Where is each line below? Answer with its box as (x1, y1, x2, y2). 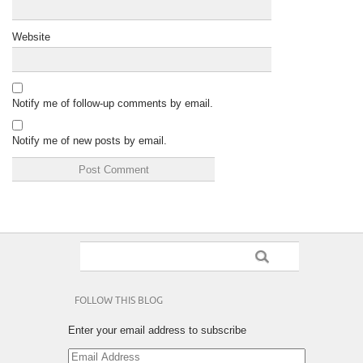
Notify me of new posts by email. (12, 134, 167, 147)
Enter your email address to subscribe (68, 323, 246, 336)
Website (12, 30, 50, 43)
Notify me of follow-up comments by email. (12, 96, 213, 109)
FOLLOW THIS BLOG (75, 295, 163, 306)
